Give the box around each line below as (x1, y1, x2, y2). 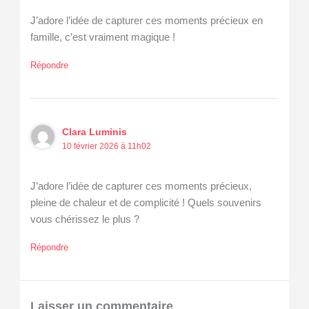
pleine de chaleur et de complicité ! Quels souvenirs (30, 197, 261, 208)
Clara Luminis (61, 126, 127, 137)
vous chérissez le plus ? (30, 213, 139, 225)
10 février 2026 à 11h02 (61, 141, 151, 151)
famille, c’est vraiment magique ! (30, 31, 175, 43)
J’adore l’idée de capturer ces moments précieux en (30, 14, 263, 26)
